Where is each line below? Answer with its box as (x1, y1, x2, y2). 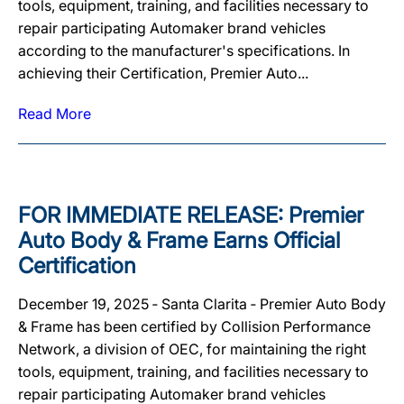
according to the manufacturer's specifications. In (18, 41, 350, 60)
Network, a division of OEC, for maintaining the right (18, 339, 366, 358)
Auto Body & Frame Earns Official (18, 226, 340, 253)
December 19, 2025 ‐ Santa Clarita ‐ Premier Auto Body (18, 294, 386, 313)
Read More (18, 104, 91, 123)
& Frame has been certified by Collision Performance (18, 317, 371, 335)
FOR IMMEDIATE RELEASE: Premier (18, 201, 363, 228)
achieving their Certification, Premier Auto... (18, 63, 308, 82)
